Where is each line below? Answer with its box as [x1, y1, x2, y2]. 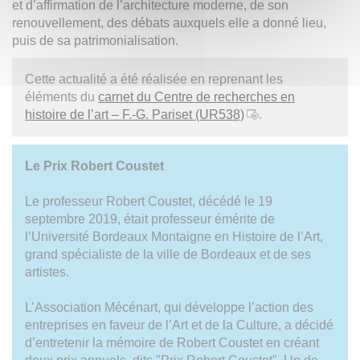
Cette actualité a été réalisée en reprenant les [25, 72, 283, 86]
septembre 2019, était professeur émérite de [25, 211, 275, 226]
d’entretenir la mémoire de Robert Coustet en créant [25, 335, 319, 350]
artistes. [25, 264, 69, 279]
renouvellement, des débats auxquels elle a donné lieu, [12, 15, 326, 30]
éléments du [25, 89, 98, 104]
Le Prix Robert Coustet [25, 158, 164, 173]
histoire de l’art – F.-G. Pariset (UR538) [25, 107, 244, 121]
